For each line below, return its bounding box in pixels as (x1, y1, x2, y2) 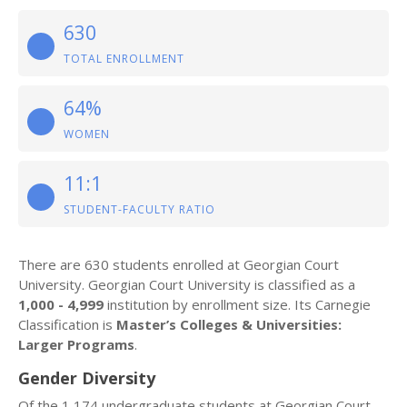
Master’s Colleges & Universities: (116, 315, 342, 333)
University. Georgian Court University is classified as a (18, 275, 355, 293)
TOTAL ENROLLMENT (64, 51, 184, 66)
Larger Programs (18, 335, 134, 353)
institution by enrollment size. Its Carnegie (104, 295, 371, 313)
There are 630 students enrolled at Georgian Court (18, 255, 339, 273)
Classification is (18, 315, 116, 333)
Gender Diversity (18, 367, 155, 389)
